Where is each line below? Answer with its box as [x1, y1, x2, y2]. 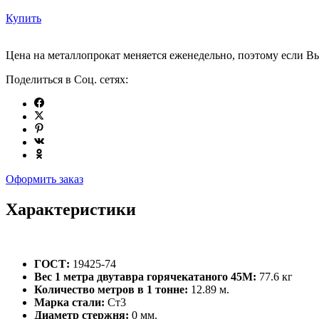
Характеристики [6, 200, 136, 219]
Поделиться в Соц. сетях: [6, 73, 128, 86]
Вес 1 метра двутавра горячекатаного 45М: [34, 271, 259, 283]
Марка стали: [34, 296, 105, 309]
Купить [6, 12, 41, 25]
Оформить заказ [6, 173, 83, 186]
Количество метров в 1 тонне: [34, 283, 188, 296]
